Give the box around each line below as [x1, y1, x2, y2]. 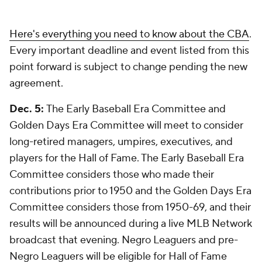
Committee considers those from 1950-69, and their [9, 201, 251, 214]
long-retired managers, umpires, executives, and [9, 135, 233, 149]
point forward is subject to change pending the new [9, 60, 247, 74]
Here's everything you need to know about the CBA [9, 27, 249, 41]
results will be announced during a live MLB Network [9, 217, 252, 230]
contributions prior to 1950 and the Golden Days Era [9, 184, 251, 198]
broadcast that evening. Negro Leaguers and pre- [9, 233, 238, 247]
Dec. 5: [9, 102, 46, 116]
